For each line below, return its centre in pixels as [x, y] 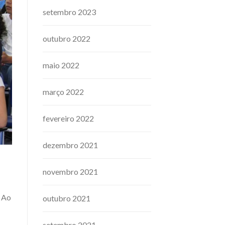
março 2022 [63, 92]
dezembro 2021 [70, 145]
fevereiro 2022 [68, 119]
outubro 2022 [66, 39]
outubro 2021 [66, 198]
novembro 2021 [70, 172]
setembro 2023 [69, 12]
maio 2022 [61, 65]
